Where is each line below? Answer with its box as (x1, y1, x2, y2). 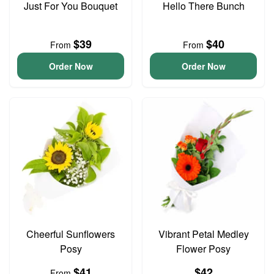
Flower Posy (176, 242, 231, 256)
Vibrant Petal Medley (158, 227, 249, 241)
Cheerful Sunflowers (26, 227, 115, 241)
